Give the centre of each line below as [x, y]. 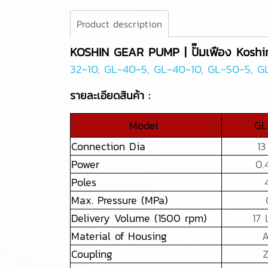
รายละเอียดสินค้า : [112, 95]
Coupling [92, 254]
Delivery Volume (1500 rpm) [139, 218]
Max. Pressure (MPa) [120, 200]
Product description [119, 24]
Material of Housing [119, 236]
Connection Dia [108, 146]
